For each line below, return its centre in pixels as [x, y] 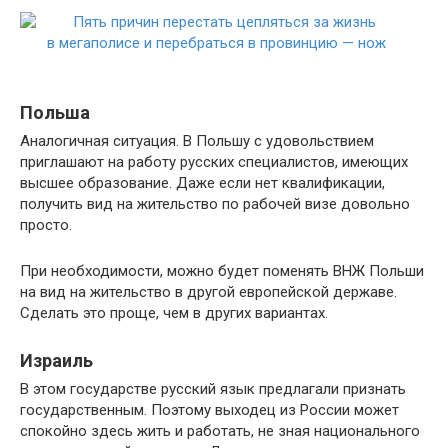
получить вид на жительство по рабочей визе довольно [215, 204]
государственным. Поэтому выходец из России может [209, 410]
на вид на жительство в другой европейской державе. [208, 292]
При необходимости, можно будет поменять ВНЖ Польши [222, 271]
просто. [46, 225]
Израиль [56, 361]
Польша [55, 113]
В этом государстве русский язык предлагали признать [213, 389]
